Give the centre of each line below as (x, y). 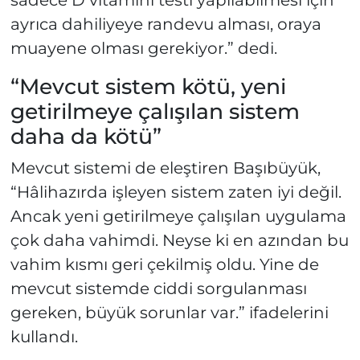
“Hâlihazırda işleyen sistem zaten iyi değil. (176, 192)
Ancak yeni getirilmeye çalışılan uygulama (178, 216)
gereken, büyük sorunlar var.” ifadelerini (169, 312)
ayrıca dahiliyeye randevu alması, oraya (166, 25)
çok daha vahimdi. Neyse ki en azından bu (179, 240)
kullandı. (44, 336)
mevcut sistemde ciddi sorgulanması (158, 288)
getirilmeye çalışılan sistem (155, 112)
